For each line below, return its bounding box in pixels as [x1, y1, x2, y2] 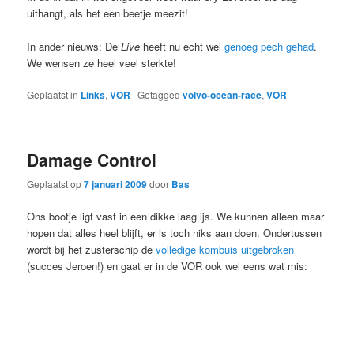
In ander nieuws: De [27, 38, 122, 54]
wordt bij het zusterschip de [27, 242, 156, 258]
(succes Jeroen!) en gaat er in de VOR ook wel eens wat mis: [27, 258, 308, 274]
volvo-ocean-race [183, 87, 262, 102]
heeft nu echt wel [140, 38, 225, 54]
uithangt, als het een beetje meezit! [27, 5, 189, 21]
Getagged [137, 87, 181, 101]
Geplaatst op [27, 177, 85, 191]
